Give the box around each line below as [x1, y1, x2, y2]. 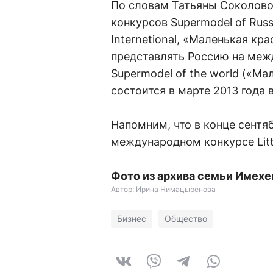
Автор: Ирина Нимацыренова [111, 185, 216, 194]
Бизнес [117, 213, 146, 224]
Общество [165, 213, 207, 224]
